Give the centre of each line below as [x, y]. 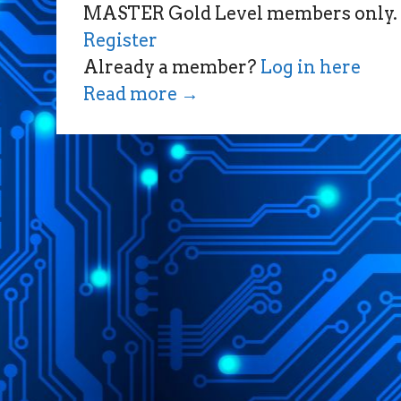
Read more [132, 94]
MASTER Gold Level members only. [240, 14]
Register [120, 41]
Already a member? [172, 68]
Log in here [311, 68]
